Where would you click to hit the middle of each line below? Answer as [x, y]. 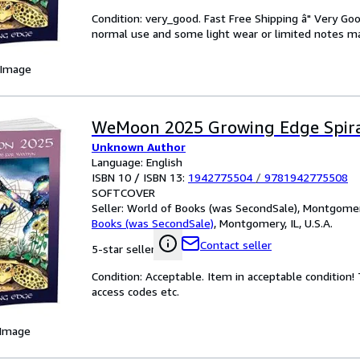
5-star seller [123, 249]
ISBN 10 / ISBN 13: [140, 177]
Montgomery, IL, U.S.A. [276, 223]
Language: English [137, 162]
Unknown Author [139, 147]
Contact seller [236, 245]
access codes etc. [135, 291]
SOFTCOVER [123, 192]
